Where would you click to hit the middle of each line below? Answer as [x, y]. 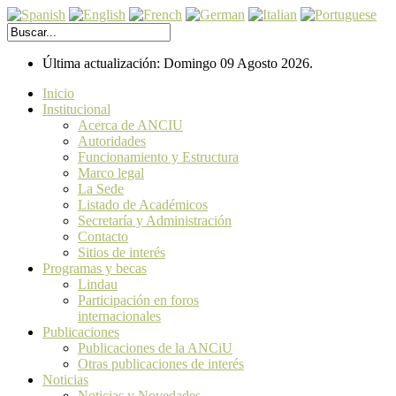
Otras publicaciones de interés [161, 364]
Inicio [58, 93]
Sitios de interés [122, 252]
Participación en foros [138, 300]
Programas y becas [95, 268]
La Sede [101, 189]
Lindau [98, 284]
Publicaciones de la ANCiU [155, 348]
